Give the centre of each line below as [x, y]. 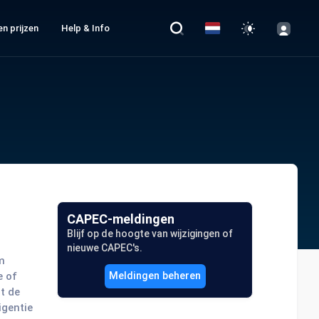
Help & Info [85, 28]
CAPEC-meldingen [121, 219]
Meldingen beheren [155, 276]
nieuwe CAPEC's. [105, 247]
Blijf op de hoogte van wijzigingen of [150, 233]
